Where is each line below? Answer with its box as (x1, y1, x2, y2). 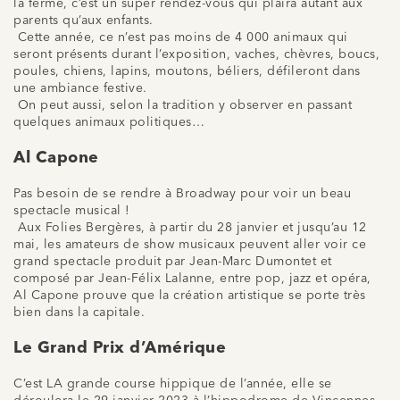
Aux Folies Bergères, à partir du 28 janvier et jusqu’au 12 (13, 221, 367, 234)
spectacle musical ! (13, 204, 130, 217)
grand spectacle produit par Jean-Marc (13, 254, 255, 268)
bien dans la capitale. (13, 305, 145, 319)
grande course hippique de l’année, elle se (62, 377, 332, 390)
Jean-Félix (98, 271, 161, 285)
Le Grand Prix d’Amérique (13, 339, 226, 356)
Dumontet (255, 254, 316, 268)
